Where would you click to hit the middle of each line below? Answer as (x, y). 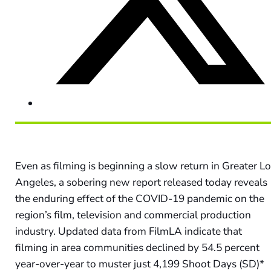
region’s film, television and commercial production (133, 215)
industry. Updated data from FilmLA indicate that (129, 231)
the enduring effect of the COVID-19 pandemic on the (140, 198)
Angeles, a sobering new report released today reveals (142, 182)
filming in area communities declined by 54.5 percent (138, 247)
